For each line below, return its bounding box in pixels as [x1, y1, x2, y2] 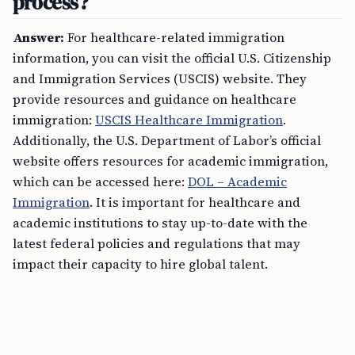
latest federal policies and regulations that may [13, 235, 300, 252]
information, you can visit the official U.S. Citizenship [13, 49, 331, 67]
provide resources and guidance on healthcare [13, 90, 296, 108]
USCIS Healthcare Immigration [95, 111, 283, 128]
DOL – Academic [188, 173, 287, 190]
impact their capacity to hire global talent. [13, 255, 268, 273]
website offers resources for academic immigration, [13, 152, 328, 170]
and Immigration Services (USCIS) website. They [13, 70, 307, 87]
